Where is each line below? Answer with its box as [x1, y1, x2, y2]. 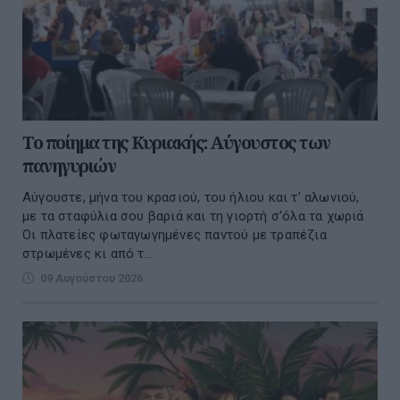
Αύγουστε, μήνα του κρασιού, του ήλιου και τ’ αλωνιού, [22, 188, 360, 205]
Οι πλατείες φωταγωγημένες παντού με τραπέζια [22, 226, 327, 243]
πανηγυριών [22, 153, 115, 178]
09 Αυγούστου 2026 [40, 271, 143, 285]
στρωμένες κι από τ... [22, 245, 154, 262]
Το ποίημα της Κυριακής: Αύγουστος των [22, 129, 330, 154]
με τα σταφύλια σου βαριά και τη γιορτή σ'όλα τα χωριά [22, 207, 364, 224]
